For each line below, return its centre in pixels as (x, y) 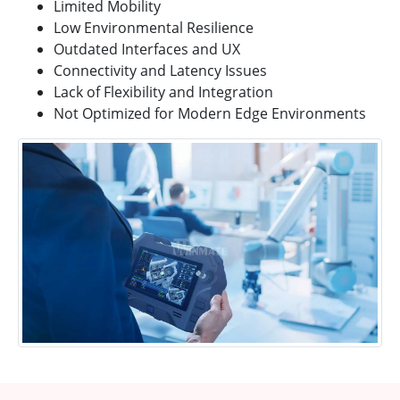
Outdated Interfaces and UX (147, 50)
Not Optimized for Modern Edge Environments (210, 114)
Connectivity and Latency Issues (160, 71)
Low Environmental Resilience (154, 28)
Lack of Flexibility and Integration (163, 92)
